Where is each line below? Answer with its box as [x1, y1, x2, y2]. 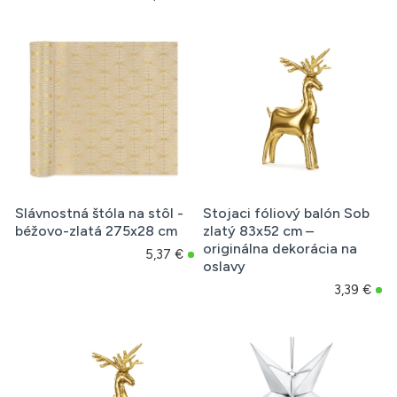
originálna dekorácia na [202, 240, 357, 258]
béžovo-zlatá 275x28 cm [15, 222, 177, 240]
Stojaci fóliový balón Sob [202, 205, 370, 222]
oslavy [202, 258, 245, 276]
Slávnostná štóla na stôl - [15, 205, 183, 222]
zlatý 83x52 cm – [202, 222, 314, 240]
